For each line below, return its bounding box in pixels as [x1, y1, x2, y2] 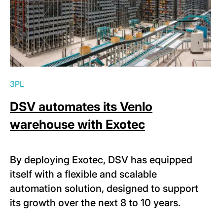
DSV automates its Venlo [10, 99, 152, 114]
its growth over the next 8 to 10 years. [10, 196, 181, 209]
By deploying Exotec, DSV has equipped [10, 153, 192, 166]
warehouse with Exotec [10, 116, 145, 132]
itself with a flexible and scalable [10, 168, 157, 180]
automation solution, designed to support [10, 182, 198, 194]
